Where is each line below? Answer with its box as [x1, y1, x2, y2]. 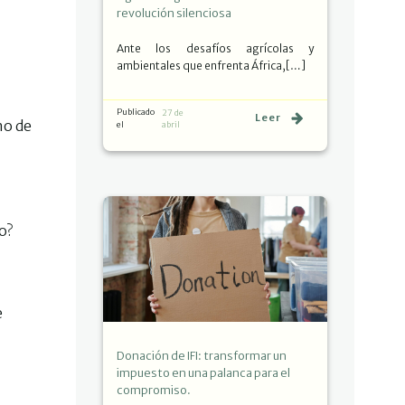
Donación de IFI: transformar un [117, 349, 287, 363]
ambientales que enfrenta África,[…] [117, 58, 306, 72]
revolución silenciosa [117, 5, 231, 20]
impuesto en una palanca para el [117, 366, 290, 380]
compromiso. [117, 383, 191, 397]
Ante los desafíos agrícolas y [117, 41, 314, 55]
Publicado [117, 106, 155, 117]
